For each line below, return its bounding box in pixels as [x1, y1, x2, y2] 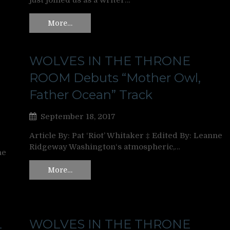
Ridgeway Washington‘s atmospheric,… [29, 142, 180, 151]
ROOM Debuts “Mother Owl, [29, 70, 201, 85]
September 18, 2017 [41, 111, 116, 121]
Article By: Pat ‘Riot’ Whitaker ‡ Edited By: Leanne [29, 130, 222, 140]
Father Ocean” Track [29, 87, 152, 102]
